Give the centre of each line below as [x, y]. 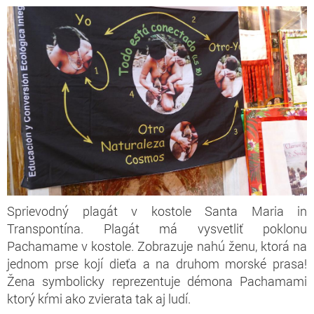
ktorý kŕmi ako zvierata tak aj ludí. [99, 299]
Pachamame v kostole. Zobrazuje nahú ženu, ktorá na [157, 246]
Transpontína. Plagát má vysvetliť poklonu [157, 229]
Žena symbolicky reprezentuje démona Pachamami [157, 281]
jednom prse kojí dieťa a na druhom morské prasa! [157, 264]
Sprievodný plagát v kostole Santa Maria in [157, 211]
